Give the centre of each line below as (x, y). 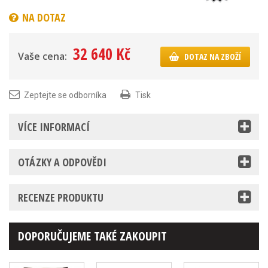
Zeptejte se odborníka (65, 95)
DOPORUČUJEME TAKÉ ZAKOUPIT (92, 236)
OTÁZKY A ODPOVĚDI (62, 162)
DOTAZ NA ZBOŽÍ (213, 57)
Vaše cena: (42, 57)
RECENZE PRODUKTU (61, 198)
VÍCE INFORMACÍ (54, 127)
